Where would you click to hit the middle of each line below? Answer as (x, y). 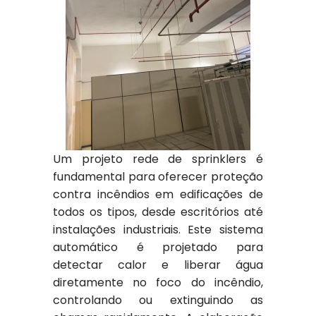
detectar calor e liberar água (158, 265)
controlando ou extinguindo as (158, 300)
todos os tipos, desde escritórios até (158, 212)
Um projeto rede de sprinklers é (158, 159)
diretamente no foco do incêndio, (158, 282)
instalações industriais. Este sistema (158, 230)
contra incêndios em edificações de (158, 194)
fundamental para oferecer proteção (158, 177)
